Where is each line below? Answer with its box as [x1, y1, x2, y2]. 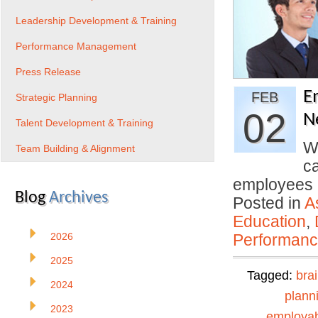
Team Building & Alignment [16, 143, 135, 154]
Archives [49, 190, 108, 207]
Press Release [16, 66, 81, 77]
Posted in [233, 194, 305, 212]
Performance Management [16, 40, 136, 52]
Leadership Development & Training [16, 15, 177, 26]
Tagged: [247, 268, 296, 283]
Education [233, 212, 306, 231]
